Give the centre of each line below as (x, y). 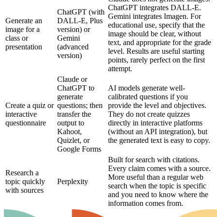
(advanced (73, 46)
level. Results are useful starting (156, 51)
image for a (23, 29)
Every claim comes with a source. (159, 168)
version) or (74, 29)
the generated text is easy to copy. (159, 140)
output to (71, 123)
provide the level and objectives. (157, 105)
